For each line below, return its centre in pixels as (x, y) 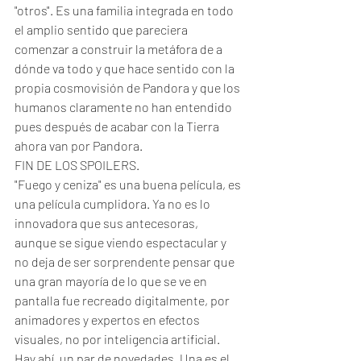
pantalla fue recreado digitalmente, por (123, 300)
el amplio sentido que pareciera (102, 29)
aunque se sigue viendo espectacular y (122, 242)
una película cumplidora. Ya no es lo (114, 203)
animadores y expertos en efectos (108, 320)
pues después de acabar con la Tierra (118, 126)
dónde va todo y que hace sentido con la (126, 68)
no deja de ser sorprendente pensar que (126, 261)
